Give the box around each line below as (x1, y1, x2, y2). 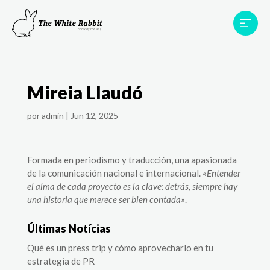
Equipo (213, 50, 243, 61)
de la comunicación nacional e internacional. (27, 167, 202, 178)
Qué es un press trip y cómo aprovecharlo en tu (27, 242, 213, 253)
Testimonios (191, 28, 243, 40)
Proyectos (199, 7, 243, 18)
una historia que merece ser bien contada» (27, 193, 185, 205)
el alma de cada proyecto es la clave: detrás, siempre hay (27, 180, 237, 192)
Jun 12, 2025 (70, 110, 118, 121)
